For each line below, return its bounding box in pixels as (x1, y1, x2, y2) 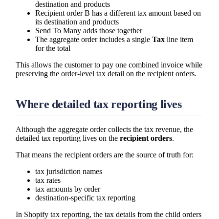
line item (165, 35, 193, 44)
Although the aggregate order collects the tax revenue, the (16, 125, 193, 133)
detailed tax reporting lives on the (16, 133, 120, 142)
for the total (35, 44, 70, 52)
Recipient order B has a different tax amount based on (35, 8, 201, 17)
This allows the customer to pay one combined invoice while (16, 60, 202, 69)
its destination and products (35, 17, 119, 26)
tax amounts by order (35, 184, 100, 193)
